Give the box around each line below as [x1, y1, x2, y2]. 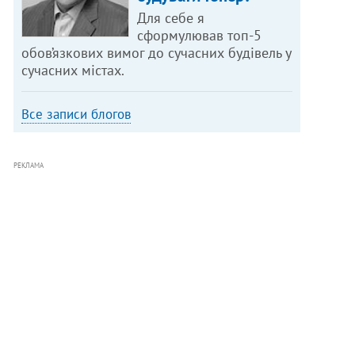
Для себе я [136, 8, 204, 27]
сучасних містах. [21, 60, 125, 79]
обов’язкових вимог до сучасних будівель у [21, 43, 292, 62]
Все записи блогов [21, 105, 132, 123]
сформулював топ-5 [136, 25, 261, 44]
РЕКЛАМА [13, 160, 44, 170]
